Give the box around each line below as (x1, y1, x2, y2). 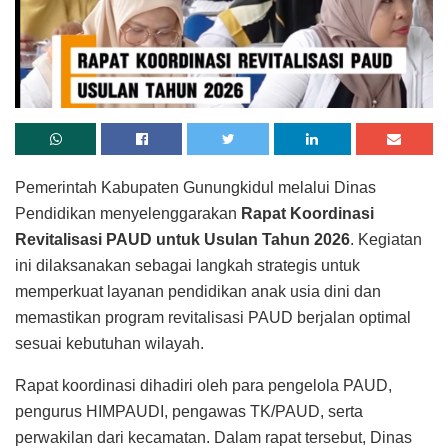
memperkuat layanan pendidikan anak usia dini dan (15, 282, 381, 300)
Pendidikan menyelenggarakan (15, 204, 241, 222)
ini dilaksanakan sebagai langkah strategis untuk (15, 256, 360, 274)
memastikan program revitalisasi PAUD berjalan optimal (15, 308, 411, 326)
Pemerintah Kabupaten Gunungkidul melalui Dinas (15, 178, 376, 196)
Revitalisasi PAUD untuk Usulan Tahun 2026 (15, 230, 350, 248)
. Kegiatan (350, 230, 422, 248)
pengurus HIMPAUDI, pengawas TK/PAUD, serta (15, 402, 363, 420)
